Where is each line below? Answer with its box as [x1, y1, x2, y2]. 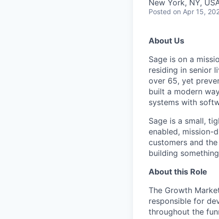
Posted [149, 7, 171, 16]
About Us [149, 35, 184, 45]
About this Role [149, 166, 207, 176]
